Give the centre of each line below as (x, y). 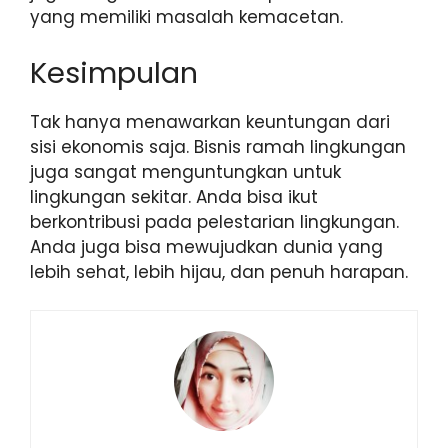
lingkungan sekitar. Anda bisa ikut (174, 196)
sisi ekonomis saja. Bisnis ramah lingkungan (218, 146)
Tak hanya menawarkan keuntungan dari (210, 121)
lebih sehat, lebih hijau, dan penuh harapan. (219, 271)
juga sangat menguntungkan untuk (185, 171)
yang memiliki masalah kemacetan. (186, 17)
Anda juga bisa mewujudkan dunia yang (206, 246)
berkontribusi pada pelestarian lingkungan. (214, 221)
